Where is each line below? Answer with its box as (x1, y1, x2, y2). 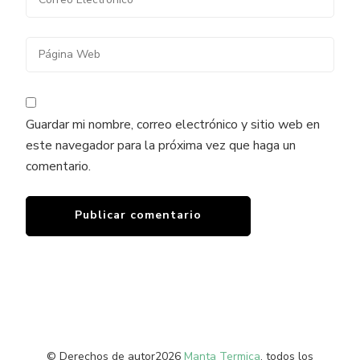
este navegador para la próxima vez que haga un (26, 137, 296, 155)
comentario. (26, 157, 91, 176)
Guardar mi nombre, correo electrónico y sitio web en (26, 116, 320, 134)
